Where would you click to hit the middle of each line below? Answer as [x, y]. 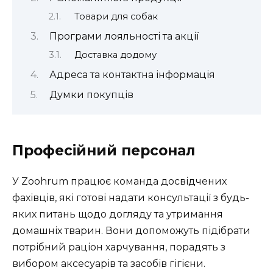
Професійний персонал [104, 150]
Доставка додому [115, 55]
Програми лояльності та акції [124, 37]
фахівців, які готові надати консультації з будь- [131, 197]
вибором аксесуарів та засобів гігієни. [109, 263]
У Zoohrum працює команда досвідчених [119, 181]
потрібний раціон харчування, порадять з [119, 247]
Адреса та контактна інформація [132, 74]
